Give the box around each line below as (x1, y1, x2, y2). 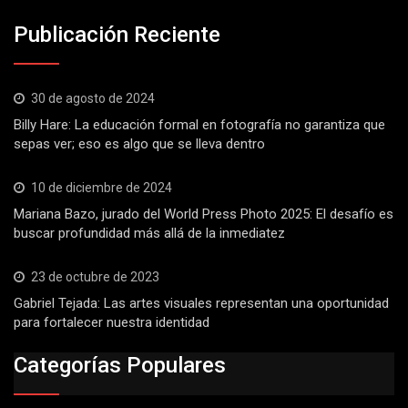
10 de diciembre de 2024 (31, 179, 172, 195)
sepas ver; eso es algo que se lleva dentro (14, 135, 265, 152)
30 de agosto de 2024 (31, 90, 155, 106)
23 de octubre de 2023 (31, 269, 159, 284)
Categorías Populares (14, 352, 226, 378)
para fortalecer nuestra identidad (14, 313, 209, 331)
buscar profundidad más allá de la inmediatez (14, 224, 285, 241)
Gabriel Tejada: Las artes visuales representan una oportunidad (14, 294, 389, 311)
